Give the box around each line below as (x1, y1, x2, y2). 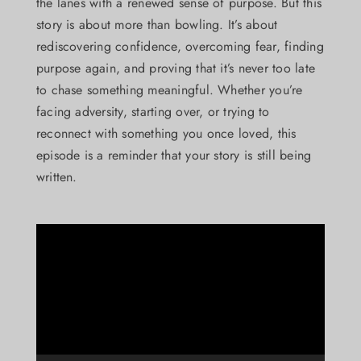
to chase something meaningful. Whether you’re (35, 81, 303, 100)
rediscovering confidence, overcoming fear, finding (35, 37, 324, 56)
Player (35, 247, 70, 266)
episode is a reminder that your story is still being (35, 146, 312, 165)
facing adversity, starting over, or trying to (35, 102, 270, 122)
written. (35, 168, 77, 187)
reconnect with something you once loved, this (35, 124, 297, 143)
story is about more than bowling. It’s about (35, 15, 278, 35)
